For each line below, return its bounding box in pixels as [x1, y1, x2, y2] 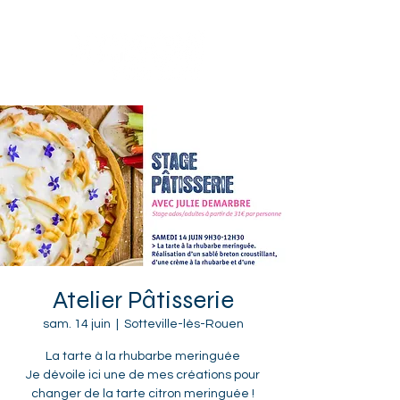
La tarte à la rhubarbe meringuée [46, 350, 240, 362]
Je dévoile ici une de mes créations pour [26, 369, 260, 381]
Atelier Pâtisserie [52, 285, 234, 315]
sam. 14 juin [42, 318, 111, 330]
